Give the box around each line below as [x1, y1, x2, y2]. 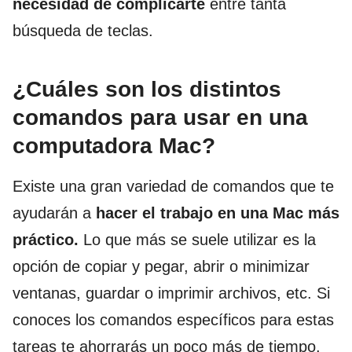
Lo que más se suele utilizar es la [83, 231, 316, 249]
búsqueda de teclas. [13, 22, 153, 40]
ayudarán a [13, 204, 96, 222]
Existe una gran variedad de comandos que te [13, 178, 334, 196]
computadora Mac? [13, 134, 215, 159]
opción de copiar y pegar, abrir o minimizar [13, 258, 310, 276]
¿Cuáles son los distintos [13, 77, 281, 102]
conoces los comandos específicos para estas [13, 311, 334, 329]
